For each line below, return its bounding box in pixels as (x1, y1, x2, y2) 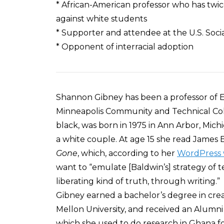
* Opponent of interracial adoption (56, 42, 193, 51)
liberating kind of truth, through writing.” (56, 176, 220, 186)
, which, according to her (77, 148, 177, 158)
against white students (56, 14, 147, 23)
